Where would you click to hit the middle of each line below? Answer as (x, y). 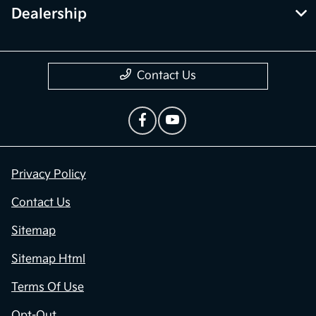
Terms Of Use (48, 287)
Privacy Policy (49, 174)
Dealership (49, 14)
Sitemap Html (48, 259)
